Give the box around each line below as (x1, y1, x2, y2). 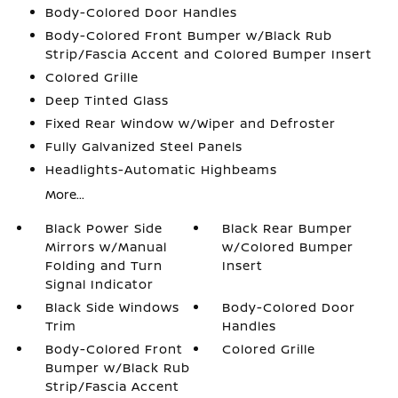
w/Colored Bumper (222, 238, 354, 255)
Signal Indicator (44, 275, 154, 292)
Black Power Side (44, 219, 163, 236)
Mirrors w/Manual (44, 238, 167, 255)
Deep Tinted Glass (44, 92, 169, 108)
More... (44, 186, 84, 203)
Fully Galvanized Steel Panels (44, 138, 243, 155)
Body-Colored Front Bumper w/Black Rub (44, 27, 332, 44)
